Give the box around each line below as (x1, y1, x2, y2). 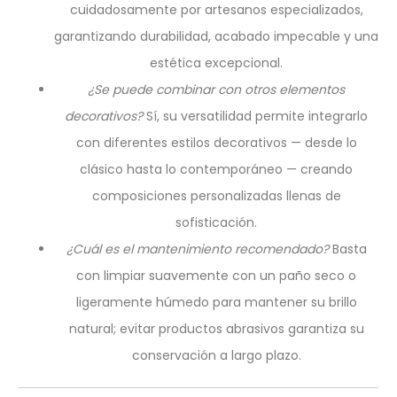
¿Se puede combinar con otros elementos (88, 81, 345, 98)
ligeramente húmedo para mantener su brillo (75, 293, 357, 311)
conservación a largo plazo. (131, 346, 301, 364)
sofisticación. (175, 214, 257, 231)
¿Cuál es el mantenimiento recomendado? (66, 240, 332, 258)
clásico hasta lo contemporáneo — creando (80, 160, 353, 178)
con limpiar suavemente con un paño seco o (76, 267, 356, 284)
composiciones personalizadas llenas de (91, 187, 341, 205)
